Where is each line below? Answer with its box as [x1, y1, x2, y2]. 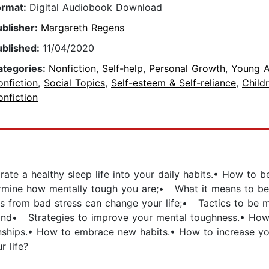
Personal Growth [149, 62, 225, 75]
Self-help [102, 62, 143, 75]
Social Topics [44, 77, 105, 89]
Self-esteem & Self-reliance [111, 77, 236, 89]
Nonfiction [49, 62, 96, 75]
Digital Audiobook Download [29, 1, 162, 14]
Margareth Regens [41, 22, 124, 34]
